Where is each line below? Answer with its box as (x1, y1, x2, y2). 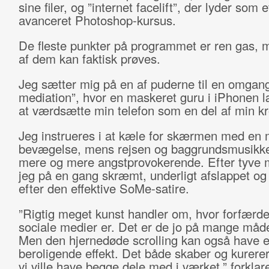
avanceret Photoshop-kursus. (18, 11, 176, 29)
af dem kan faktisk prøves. (18, 50, 160, 67)
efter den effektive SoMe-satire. (18, 180, 189, 197)
